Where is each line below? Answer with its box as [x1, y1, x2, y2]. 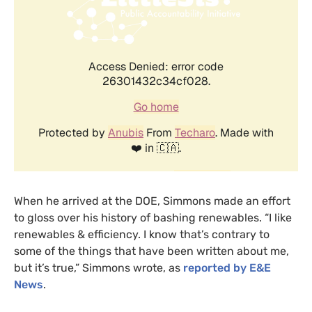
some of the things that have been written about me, [14, 244, 289, 258]
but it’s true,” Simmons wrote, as [14, 260, 183, 274]
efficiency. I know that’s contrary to [85, 227, 270, 241]
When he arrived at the [14, 194, 135, 208]
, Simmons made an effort [157, 194, 290, 208]
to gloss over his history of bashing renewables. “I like [14, 210, 292, 224]
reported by [183, 260, 249, 274]
